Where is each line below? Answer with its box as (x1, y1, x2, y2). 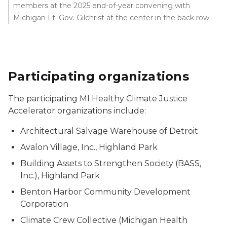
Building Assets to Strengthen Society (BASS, (20, 159, 201, 169)
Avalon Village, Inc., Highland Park (20, 142, 158, 153)
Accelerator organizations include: (8, 106, 146, 116)
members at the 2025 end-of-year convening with (13, 1, 190, 11)
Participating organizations (8, 69, 190, 84)
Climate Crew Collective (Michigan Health (20, 215, 187, 225)
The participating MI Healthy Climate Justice (8, 94, 187, 104)
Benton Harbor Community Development (20, 187, 191, 197)
